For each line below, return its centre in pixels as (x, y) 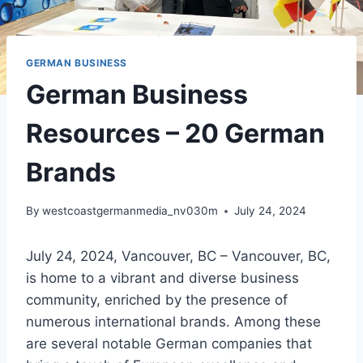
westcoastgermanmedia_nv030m (130, 211)
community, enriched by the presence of (157, 300)
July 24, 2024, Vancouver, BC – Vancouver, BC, (178, 256)
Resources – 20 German (175, 133)
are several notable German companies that (169, 344)
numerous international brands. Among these (173, 322)
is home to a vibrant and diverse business (162, 278)
